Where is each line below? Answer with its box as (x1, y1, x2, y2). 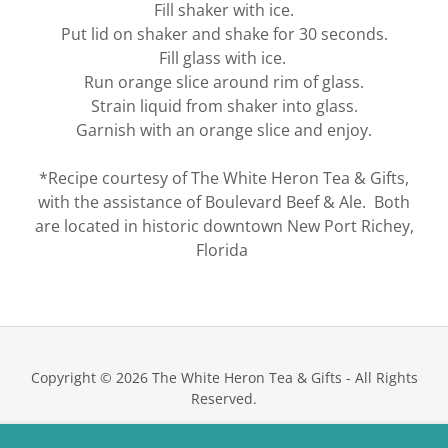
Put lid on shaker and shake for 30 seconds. (60, 23, 388, 45)
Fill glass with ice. (158, 47, 290, 69)
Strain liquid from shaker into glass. (90, 95, 358, 117)
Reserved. (191, 389, 257, 408)
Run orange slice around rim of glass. (84, 71, 364, 93)
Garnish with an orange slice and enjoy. (76, 119, 372, 141)
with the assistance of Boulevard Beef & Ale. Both (38, 191, 410, 213)
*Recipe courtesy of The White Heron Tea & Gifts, (39, 167, 409, 189)
